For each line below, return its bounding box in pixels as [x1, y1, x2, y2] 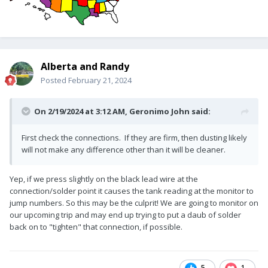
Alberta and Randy [41, 59, 129, 73]
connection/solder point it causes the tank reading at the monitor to [10, 185, 254, 196]
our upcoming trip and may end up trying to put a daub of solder [10, 209, 241, 220]
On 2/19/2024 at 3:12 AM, [34, 105, 129, 117]
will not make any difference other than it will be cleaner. [22, 144, 229, 155]
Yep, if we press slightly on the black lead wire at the [10, 173, 198, 184]
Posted [41, 74, 68, 86]
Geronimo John [129, 105, 190, 117]
